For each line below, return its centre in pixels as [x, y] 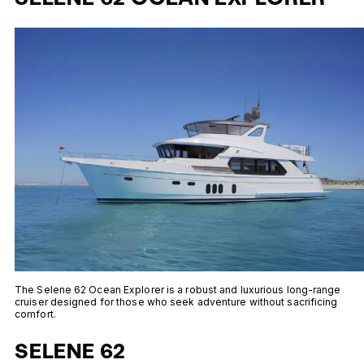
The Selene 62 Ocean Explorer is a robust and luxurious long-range [178, 290]
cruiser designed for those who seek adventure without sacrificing [176, 302]
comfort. [35, 314]
